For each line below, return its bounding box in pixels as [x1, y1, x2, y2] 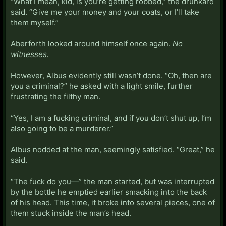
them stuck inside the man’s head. [11, 208, 131, 218]
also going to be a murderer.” [11, 123, 114, 133]
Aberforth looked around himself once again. [11, 38, 173, 48]
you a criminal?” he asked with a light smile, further [11, 81, 193, 91]
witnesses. [11, 49, 49, 59]
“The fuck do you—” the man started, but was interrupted [11, 176, 214, 186]
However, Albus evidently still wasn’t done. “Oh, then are [11, 70, 212, 80]
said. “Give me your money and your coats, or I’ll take [11, 7, 199, 17]
